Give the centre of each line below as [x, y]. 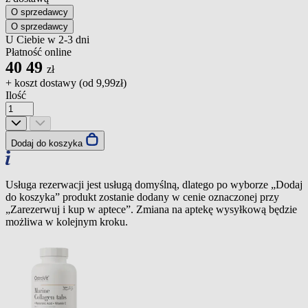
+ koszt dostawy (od [51, 82]
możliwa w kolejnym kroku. [67, 221]
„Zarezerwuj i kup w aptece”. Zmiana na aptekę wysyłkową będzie [151, 209]
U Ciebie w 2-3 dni [47, 39]
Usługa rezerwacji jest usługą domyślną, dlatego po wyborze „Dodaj [154, 184]
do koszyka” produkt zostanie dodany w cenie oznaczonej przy [142, 197]
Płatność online [38, 52]
